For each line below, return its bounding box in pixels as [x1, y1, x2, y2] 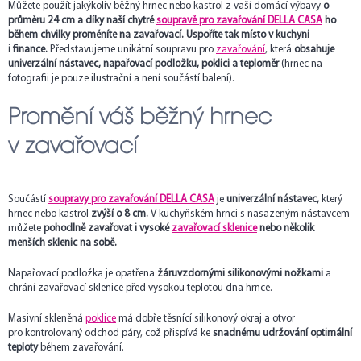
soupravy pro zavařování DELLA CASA [48, 194, 214, 205]
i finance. [8, 44, 48, 56]
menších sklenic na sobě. [8, 238, 117, 249]
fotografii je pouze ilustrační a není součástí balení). [8, 73, 237, 85]
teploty [8, 342, 38, 354]
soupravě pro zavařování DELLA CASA [156, 15, 322, 27]
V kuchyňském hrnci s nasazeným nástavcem [148, 209, 350, 220]
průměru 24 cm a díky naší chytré [8, 15, 156, 27]
